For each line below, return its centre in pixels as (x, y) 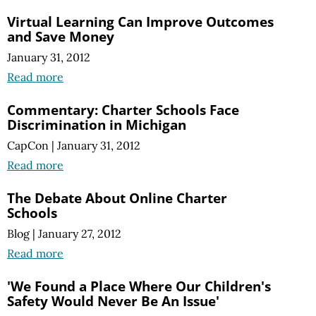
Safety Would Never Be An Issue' (113, 301)
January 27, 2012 (80, 234)
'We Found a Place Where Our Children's (139, 286)
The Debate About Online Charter (117, 198)
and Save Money (61, 36)
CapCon (28, 146)
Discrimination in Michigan (97, 124)
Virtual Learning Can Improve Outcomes (140, 21)
